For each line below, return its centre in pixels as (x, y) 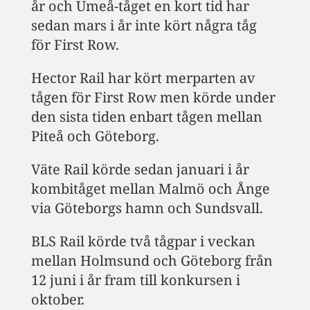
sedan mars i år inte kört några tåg (144, 25)
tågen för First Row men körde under (153, 97)
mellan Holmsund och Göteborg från (152, 260)
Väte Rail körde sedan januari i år (140, 169)
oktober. (57, 299)
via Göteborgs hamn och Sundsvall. (147, 208)
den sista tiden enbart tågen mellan (146, 116)
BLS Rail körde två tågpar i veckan (143, 241)
